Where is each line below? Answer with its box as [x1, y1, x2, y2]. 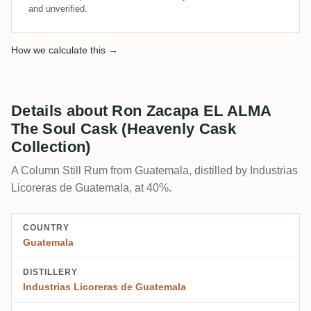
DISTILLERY [23, 267, 78, 277]
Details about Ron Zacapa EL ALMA [11, 101, 271, 119]
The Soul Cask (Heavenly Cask [11, 119, 236, 137]
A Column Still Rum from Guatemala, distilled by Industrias [11, 164, 298, 176]
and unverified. [28, 3, 87, 14]
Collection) [11, 137, 91, 155]
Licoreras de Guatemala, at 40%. [11, 181, 171, 194]
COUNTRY [23, 222, 69, 233]
